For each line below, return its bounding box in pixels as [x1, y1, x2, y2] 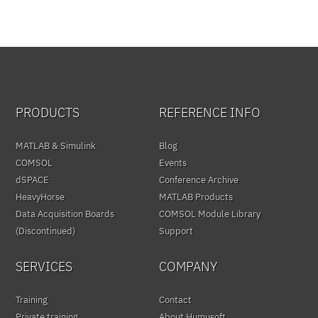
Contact [159, 293, 192, 306]
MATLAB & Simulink [16, 139, 97, 152]
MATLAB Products [159, 190, 233, 203]
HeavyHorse [16, 190, 65, 203]
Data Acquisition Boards [16, 207, 115, 220]
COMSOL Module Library [159, 207, 261, 220]
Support [159, 224, 193, 237]
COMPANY [159, 258, 217, 275]
